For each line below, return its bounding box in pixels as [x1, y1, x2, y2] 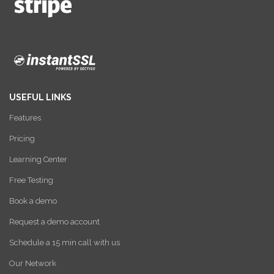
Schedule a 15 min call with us [9, 238, 120, 248]
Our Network [9, 259, 56, 268]
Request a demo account [9, 217, 100, 227]
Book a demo [9, 196, 57, 206]
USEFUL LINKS [9, 92, 72, 103]
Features [9, 113, 41, 123]
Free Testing [9, 176, 53, 185]
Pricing [9, 134, 35, 144]
